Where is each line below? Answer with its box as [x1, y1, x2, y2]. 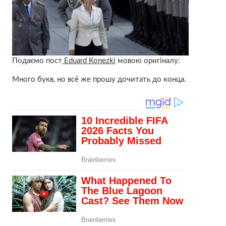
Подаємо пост [12, 57, 62, 65]
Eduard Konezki [62, 57, 116, 65]
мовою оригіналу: [115, 57, 180, 65]
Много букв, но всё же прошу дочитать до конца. [12, 76, 186, 84]
